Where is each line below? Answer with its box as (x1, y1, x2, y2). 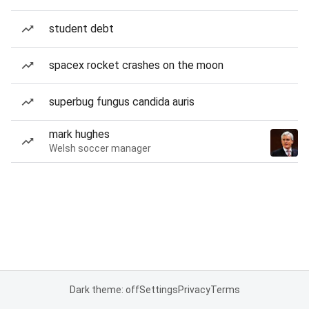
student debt (49, 22, 114, 35)
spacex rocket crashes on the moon (49, 59, 223, 72)
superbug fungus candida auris (49, 95, 195, 108)
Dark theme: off (69, 284, 139, 295)
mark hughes (49, 128, 110, 141)
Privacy (177, 284, 210, 295)
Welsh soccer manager (49, 143, 151, 154)
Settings (139, 284, 178, 295)
